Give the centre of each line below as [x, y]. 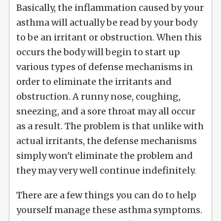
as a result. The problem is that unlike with [110, 126]
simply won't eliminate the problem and [104, 155]
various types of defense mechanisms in [104, 67]
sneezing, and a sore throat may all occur [106, 111]
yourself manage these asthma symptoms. [109, 210]
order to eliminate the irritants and [94, 81]
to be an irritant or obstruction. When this [109, 37]
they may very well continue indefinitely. [106, 170]
